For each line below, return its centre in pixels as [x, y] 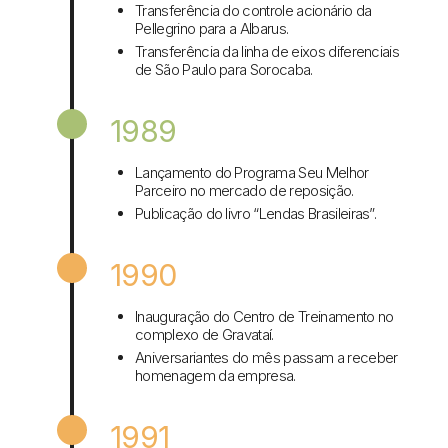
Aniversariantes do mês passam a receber [266, 358]
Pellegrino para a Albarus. [212, 29]
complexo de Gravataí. [204, 335]
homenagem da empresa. [215, 376]
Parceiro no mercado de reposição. [244, 191]
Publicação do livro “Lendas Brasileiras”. [256, 214]
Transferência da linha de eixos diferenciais [267, 52]
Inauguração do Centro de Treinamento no [264, 317]
